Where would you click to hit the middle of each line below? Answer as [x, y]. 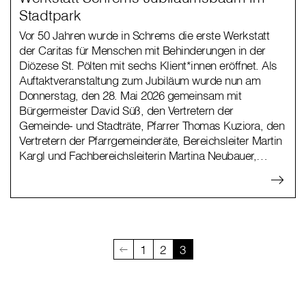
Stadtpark [50, 15]
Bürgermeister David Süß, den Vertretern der [126, 111]
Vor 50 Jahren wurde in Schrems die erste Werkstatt [144, 36]
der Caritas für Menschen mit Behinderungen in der [142, 51]
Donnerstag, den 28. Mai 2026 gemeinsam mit [130, 96]
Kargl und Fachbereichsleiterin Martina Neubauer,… [143, 156]
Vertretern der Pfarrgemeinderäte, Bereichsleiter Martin [151, 141]
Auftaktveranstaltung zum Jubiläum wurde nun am [140, 81]
